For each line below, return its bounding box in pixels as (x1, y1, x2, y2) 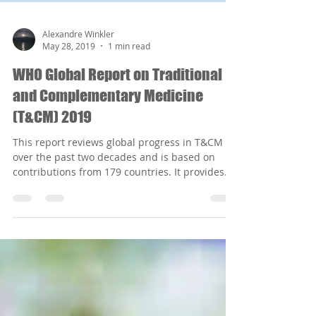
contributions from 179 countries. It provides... (13, 200, 233, 214)
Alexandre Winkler (42, 63, 114, 75)
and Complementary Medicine (13, 121, 203, 140)
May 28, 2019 (42, 75, 95, 87)
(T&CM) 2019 (13, 142, 92, 162)
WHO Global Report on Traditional (13, 100, 222, 119)
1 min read (108, 75, 150, 87)
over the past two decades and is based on (13, 186, 215, 199)
